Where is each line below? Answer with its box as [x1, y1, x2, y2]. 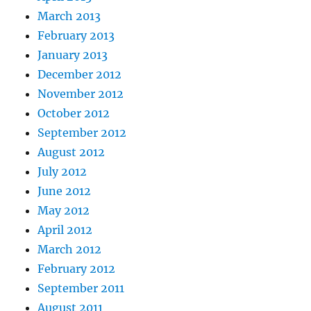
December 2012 [37, 67, 122, 81]
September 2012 [37, 125, 127, 140]
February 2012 [37, 261, 116, 276]
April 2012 [37, 222, 93, 237]
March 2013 [37, 8, 101, 23]
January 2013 [37, 47, 108, 62]
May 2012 [37, 203, 90, 217]
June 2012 [37, 183, 92, 198]
